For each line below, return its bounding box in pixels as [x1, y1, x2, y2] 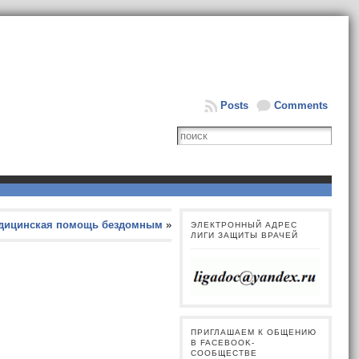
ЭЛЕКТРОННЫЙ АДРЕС [191, 220, 298, 229]
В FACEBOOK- [191, 338, 256, 348]
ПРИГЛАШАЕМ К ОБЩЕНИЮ [191, 328, 317, 337]
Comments [274, 99, 329, 111]
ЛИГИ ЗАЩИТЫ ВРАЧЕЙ [191, 231, 299, 240]
